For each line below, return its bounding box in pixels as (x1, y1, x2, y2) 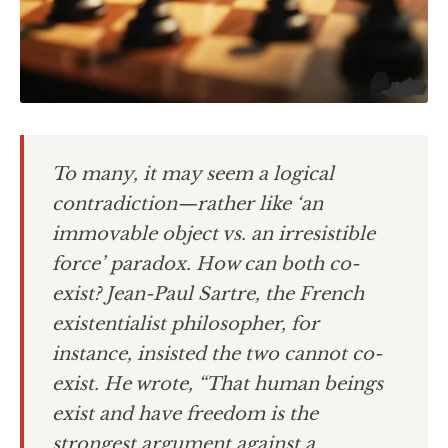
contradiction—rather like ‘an (52, 193, 323, 216)
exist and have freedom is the (52, 403, 318, 426)
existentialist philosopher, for (52, 313, 319, 336)
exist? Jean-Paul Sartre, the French (52, 283, 364, 306)
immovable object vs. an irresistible (52, 223, 375, 246)
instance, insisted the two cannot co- (52, 343, 382, 366)
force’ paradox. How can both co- (52, 253, 359, 276)
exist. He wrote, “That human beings (52, 373, 383, 396)
